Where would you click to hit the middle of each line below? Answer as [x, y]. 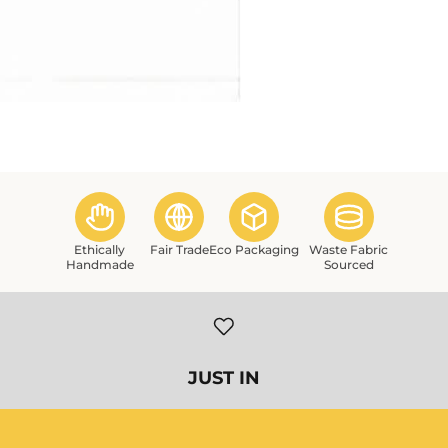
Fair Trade [179, 250]
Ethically [99, 250]
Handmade [99, 265]
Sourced [348, 265]
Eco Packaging [253, 250]
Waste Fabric [348, 250]
